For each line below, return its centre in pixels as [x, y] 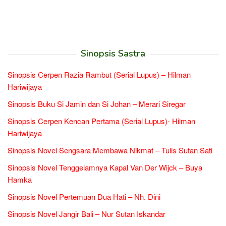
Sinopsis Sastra [113, 54]
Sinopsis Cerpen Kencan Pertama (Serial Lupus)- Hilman [101, 121]
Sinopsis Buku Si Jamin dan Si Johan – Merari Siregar [97, 104]
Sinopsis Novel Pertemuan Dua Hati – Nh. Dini [84, 197]
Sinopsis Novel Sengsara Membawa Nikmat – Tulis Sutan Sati [110, 150]
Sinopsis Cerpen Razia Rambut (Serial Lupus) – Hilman [99, 75]
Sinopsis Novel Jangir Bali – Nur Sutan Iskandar [87, 214]
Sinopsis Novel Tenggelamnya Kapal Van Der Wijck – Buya [105, 167]
